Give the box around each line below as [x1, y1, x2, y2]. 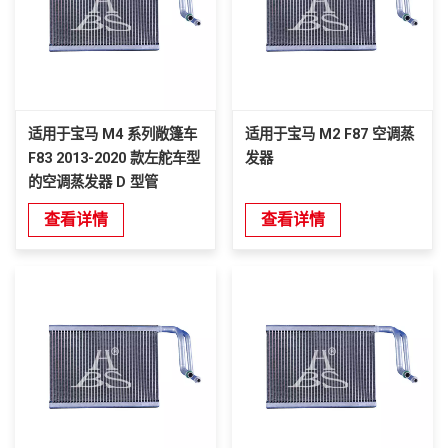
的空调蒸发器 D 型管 [28, 174, 158, 191]
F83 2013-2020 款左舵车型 [28, 150, 200, 167]
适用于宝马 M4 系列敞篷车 [28, 126, 197, 143]
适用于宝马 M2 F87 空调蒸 [245, 126, 414, 143]
